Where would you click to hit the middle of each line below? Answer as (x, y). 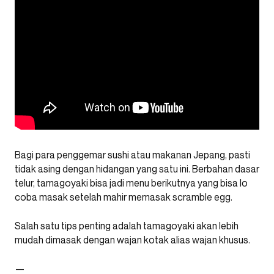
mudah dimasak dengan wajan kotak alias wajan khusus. (132, 239)
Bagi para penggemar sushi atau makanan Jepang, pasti (132, 154)
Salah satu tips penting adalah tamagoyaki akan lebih (127, 225)
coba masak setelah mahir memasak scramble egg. (124, 197)
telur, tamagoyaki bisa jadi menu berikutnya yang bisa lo (131, 183)
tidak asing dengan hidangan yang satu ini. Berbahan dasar (137, 168)
